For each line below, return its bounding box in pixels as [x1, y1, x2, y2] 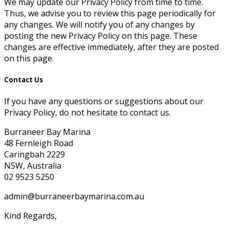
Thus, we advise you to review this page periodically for [4, 8, 216, 19]
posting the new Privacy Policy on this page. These [4, 30, 197, 41]
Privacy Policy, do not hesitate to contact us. [4, 107, 171, 119]
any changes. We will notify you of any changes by [4, 19, 195, 30]
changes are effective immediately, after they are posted [4, 41, 219, 53]
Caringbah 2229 [4, 149, 65, 161]
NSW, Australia [4, 160, 61, 172]
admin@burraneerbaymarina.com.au [4, 191, 144, 202]
